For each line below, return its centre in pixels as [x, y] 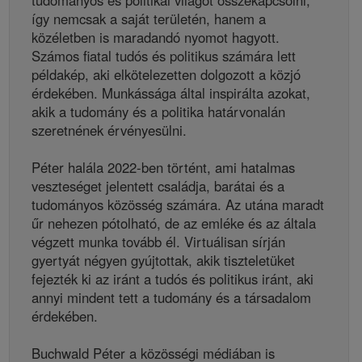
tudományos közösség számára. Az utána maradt [178, 205]
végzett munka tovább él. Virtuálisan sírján [158, 242]
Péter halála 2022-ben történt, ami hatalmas [163, 168]
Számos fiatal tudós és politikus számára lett [164, 56]
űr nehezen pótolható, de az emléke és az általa [174, 223]
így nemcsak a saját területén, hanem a [149, 19]
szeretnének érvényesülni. [109, 130]
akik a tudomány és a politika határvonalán [158, 112]
